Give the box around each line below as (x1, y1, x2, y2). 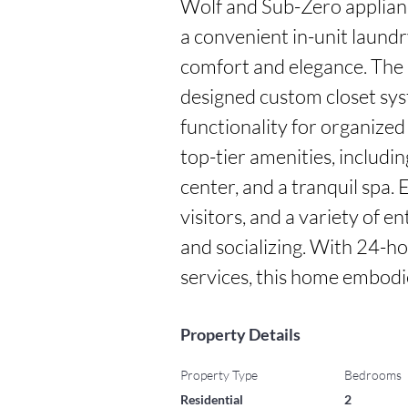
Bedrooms (344, 367, 402, 382)
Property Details (180, 324, 301, 344)
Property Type (180, 367, 258, 382)
